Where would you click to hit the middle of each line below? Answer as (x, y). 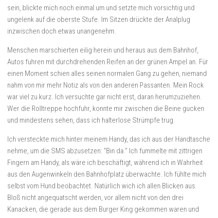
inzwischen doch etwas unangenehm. (62, 31)
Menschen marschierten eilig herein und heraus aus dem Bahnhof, (103, 50)
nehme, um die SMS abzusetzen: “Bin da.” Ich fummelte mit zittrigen (105, 151)
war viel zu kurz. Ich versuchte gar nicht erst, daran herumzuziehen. (105, 97)
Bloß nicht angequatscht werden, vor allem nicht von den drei (95, 198)
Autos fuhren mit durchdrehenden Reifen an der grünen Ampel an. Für (108, 62)
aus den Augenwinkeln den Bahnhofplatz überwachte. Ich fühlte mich (107, 174)
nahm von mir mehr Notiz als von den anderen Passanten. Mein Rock (106, 85)
